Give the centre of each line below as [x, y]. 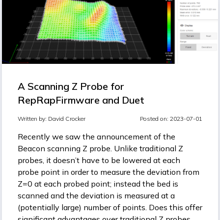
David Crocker [67, 119]
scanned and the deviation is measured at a [96, 196]
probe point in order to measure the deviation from [109, 172]
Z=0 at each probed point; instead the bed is [98, 184]
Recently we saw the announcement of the [96, 137]
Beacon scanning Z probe [64, 149]
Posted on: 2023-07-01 [171, 119]
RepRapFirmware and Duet [81, 100]
